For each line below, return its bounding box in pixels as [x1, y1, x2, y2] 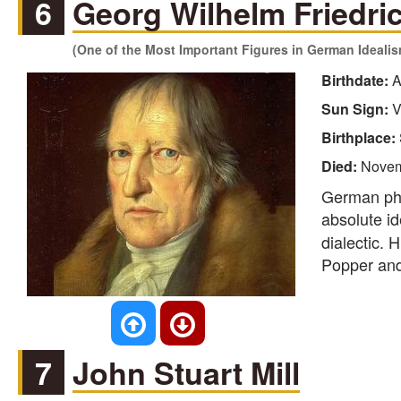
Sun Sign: [320, 98, 392, 120]
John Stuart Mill [73, 351, 301, 395]
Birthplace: [320, 127, 399, 149]
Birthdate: [320, 70, 392, 91]
